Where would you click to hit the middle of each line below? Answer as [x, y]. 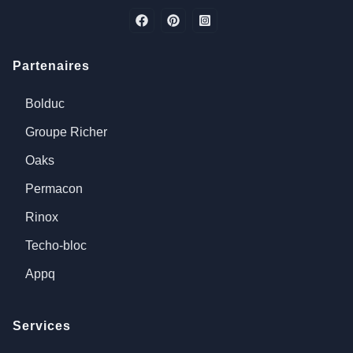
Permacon [54, 189]
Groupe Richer [66, 132]
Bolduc [45, 104]
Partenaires [51, 66]
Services [42, 326]
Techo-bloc [56, 245]
